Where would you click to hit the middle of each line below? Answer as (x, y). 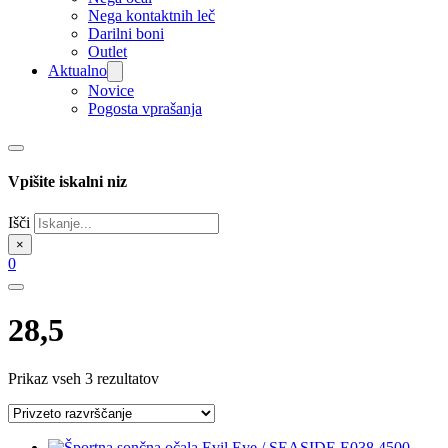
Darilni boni (126, 33)
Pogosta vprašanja (145, 108)
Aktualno (77, 70)
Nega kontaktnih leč (151, 15)
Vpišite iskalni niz (67, 182)
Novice (111, 90)
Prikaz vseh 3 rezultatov (83, 379)
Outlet (107, 51)
